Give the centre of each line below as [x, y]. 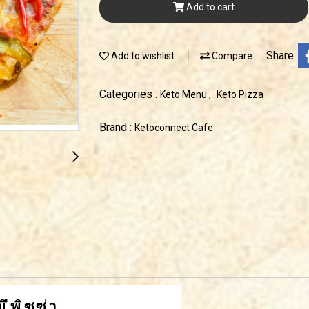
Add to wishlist [142, 56]
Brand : [117, 128]
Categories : [130, 94]
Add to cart [210, 7]
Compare [231, 56]
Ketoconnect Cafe [174, 128]
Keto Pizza [240, 95]
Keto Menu [185, 95]
